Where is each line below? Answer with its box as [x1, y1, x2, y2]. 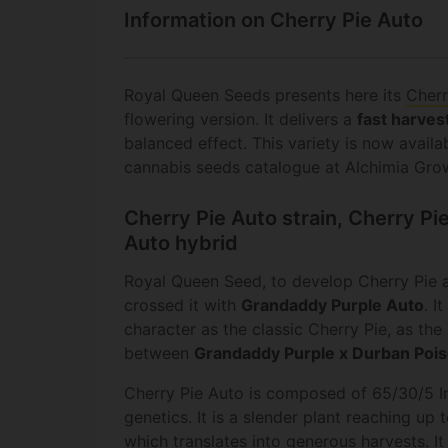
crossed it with [124, 295, 241, 316]
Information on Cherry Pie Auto [124, 8, 423, 33]
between [124, 343, 194, 364]
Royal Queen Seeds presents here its [124, 85, 406, 106]
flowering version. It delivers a [124, 109, 357, 130]
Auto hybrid [124, 231, 238, 256]
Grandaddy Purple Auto [241, 295, 424, 316]
